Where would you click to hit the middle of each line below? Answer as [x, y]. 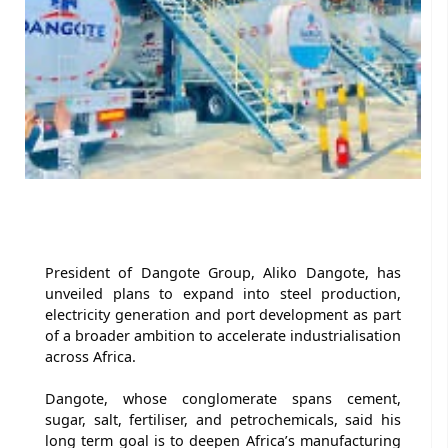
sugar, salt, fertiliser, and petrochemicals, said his [223, 419]
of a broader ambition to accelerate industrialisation [223, 335]
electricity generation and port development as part [223, 314]
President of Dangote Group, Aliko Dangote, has [223, 272]
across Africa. [90, 356]
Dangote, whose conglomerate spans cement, [223, 398]
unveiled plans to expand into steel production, [223, 293]
